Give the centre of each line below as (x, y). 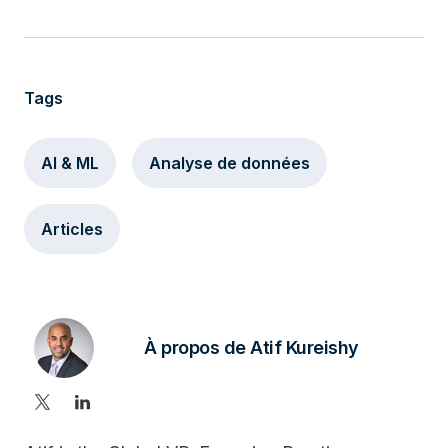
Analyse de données (229, 163)
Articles (72, 229)
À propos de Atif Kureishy (251, 347)
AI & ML (70, 163)
